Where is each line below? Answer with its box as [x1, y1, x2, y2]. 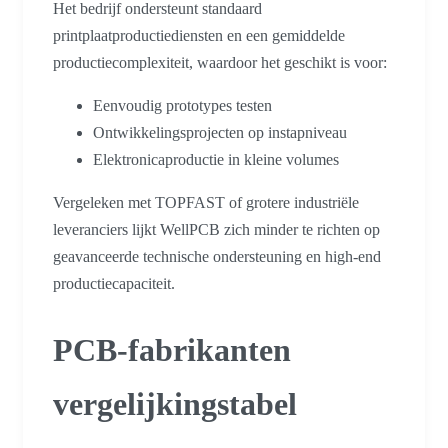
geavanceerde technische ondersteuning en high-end [53, 247, 381, 265]
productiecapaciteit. [53, 274, 175, 292]
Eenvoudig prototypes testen [93, 96, 272, 114]
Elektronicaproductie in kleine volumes [93, 150, 339, 168]
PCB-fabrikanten [53, 332, 291, 369]
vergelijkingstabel [53, 386, 297, 423]
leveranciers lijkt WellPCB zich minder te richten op [53, 220, 380, 238]
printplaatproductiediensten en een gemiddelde [53, 26, 345, 44]
